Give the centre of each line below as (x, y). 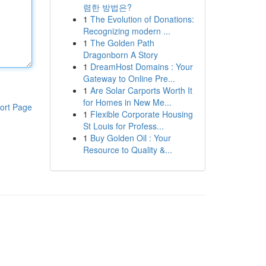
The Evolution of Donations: (142, 19)
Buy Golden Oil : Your (130, 138)
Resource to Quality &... (127, 150)
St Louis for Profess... (123, 126)
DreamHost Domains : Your (141, 66)
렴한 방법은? (107, 7)
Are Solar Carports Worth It (141, 90)
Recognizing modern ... (126, 31)
